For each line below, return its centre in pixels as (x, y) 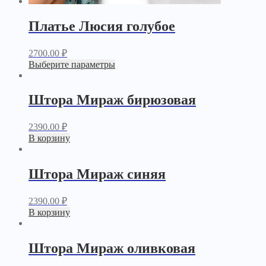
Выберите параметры (72, 64)
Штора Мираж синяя (97, 174)
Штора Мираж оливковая (112, 248)
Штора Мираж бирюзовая (112, 100)
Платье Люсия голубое (102, 26)
